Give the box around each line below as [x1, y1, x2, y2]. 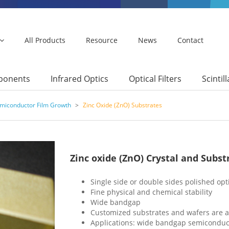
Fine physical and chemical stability [90, 187, 212, 197]
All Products [25, 35, 65, 45]
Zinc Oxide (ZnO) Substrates [83, 100, 162, 109]
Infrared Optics [51, 73, 108, 84]
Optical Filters [129, 73, 181, 84]
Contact [177, 35, 203, 45]
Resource [86, 35, 118, 45]
